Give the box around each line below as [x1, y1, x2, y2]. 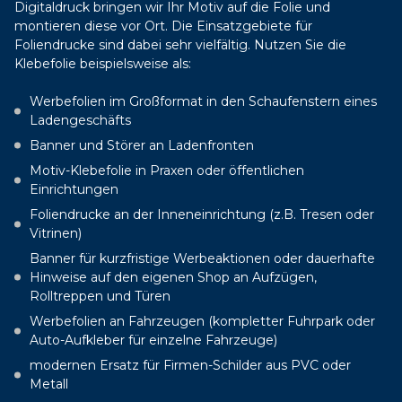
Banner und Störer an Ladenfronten [30, 136, 254, 153]
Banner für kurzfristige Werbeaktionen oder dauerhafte [30, 249, 375, 267]
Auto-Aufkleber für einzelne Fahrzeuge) [30, 331, 277, 348]
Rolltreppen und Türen [30, 287, 170, 304]
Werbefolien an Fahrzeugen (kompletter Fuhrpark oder [30, 312, 375, 329]
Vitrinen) [30, 224, 82, 241]
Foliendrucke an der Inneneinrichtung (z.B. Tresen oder [30, 205, 374, 223]
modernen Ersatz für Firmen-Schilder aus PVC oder [30, 356, 351, 373]
